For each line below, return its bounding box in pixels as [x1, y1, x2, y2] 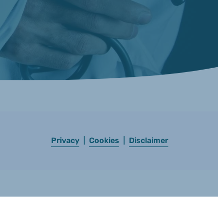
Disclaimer [129, 135, 168, 145]
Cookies [89, 135, 119, 145]
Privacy [51, 135, 79, 145]
